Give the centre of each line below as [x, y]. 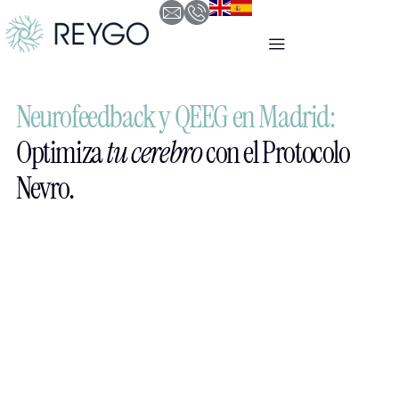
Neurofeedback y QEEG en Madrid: [175, 118]
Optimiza [61, 153]
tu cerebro [156, 153]
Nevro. [45, 189]
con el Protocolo [277, 153]
